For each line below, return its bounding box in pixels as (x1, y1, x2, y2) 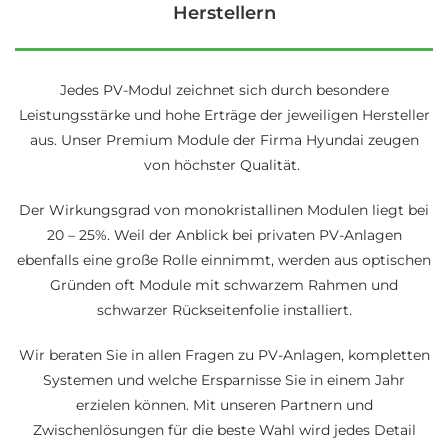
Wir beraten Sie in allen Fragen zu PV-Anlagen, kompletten (18, 345, 430, 364)
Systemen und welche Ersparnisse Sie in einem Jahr (43, 370, 405, 389)
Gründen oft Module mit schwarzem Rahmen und (50, 275, 398, 294)
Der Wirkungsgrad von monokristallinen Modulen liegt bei (19, 200, 429, 219)
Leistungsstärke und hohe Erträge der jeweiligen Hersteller (18, 105, 430, 124)
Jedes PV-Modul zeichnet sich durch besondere (59, 80, 389, 99)
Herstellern (172, 2, 276, 25)
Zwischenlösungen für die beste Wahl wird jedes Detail (32, 420, 416, 439)
